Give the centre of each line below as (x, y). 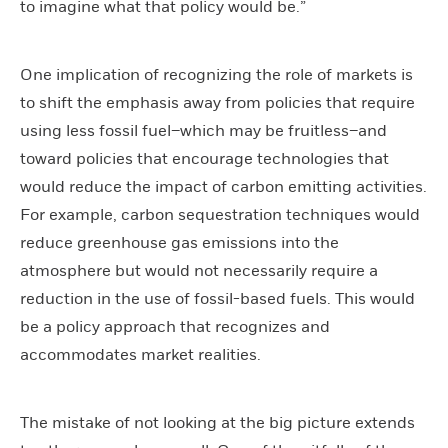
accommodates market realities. (140, 355)
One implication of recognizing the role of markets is (216, 75)
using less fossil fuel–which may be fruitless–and (203, 131)
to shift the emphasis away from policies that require (217, 103)
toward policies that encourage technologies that (204, 159)
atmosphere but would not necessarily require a (199, 271)
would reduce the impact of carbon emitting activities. (223, 187)
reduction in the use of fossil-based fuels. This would (217, 299)
